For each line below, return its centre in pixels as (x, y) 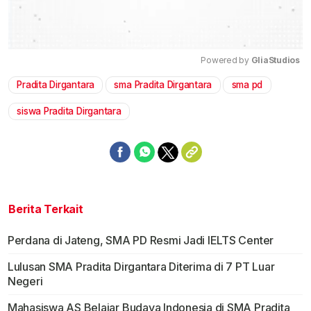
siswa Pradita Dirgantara (69, 111)
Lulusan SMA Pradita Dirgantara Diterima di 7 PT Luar (141, 267)
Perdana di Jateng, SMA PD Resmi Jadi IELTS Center (141, 241)
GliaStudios (275, 60)
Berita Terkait (46, 209)
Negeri (25, 281)
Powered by (226, 60)
